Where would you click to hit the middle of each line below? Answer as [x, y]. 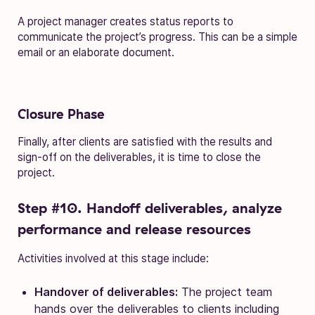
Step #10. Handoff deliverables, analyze [150, 207]
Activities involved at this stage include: [113, 258]
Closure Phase [61, 114]
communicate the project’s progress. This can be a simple [157, 37]
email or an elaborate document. [96, 52]
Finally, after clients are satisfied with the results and [145, 141]
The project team [225, 291]
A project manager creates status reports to [126, 21]
